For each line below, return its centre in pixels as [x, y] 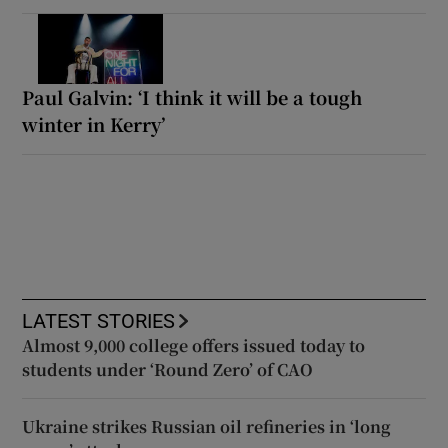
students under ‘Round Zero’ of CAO [168, 369]
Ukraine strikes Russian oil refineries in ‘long [207, 426]
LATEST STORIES [99, 320]
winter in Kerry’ [94, 123]
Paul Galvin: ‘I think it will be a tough [192, 96]
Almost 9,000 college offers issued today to [194, 345]
